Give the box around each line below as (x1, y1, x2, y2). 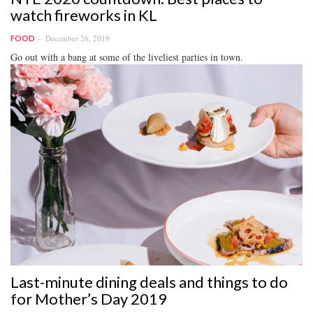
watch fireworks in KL (10, 5, 157, 24)
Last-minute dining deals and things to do (10, 272, 288, 291)
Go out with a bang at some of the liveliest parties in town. (10, 50, 243, 64)
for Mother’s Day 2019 (10, 289, 167, 308)
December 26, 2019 (45, 32, 110, 43)
